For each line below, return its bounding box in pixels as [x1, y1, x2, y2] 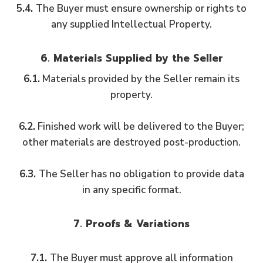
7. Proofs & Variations [73, 215, 190, 231]
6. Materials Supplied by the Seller [40, 50, 223, 66]
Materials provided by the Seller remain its [40, 72, 240, 86]
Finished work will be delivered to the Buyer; [35, 119, 244, 133]
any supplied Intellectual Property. [51, 18, 212, 31]
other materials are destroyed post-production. [22, 135, 241, 149]
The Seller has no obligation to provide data [38, 167, 244, 181]
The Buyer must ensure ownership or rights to [36, 2, 247, 15]
